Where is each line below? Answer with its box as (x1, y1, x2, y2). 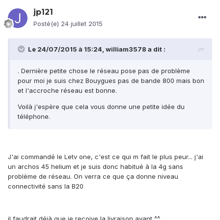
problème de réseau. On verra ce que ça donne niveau (8, 172, 178, 181)
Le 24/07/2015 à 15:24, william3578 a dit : (28, 45, 165, 54)
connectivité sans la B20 (8, 182, 83, 191)
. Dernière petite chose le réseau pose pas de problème (18, 67, 190, 75)
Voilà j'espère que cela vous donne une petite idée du (18, 103, 185, 111)
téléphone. (18, 112, 50, 121)
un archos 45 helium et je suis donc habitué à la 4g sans (8, 163, 183, 171)
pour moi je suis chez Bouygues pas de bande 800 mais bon (18, 77, 204, 85)
